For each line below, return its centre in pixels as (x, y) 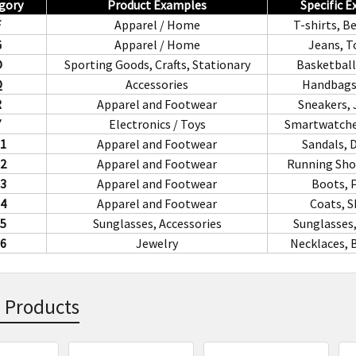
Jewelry (157, 243)
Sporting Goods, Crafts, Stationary (157, 64)
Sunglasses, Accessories (157, 223)
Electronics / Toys (157, 124)
